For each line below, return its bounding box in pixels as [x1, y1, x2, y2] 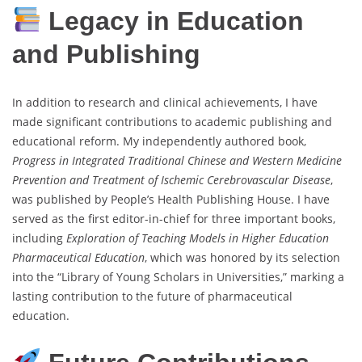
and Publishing [12, 40, 200, 69]
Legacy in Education [41, 6, 305, 36]
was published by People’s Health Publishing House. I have [12, 191, 330, 207]
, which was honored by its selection [145, 249, 340, 265]
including [12, 229, 66, 246]
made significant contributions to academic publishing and [12, 113, 332, 129]
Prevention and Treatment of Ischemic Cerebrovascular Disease [12, 171, 330, 187]
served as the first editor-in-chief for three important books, [12, 210, 335, 226]
